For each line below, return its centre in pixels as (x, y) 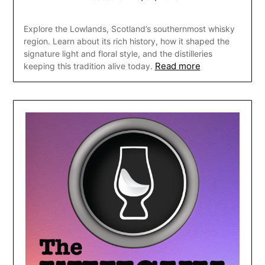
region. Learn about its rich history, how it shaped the (126, 41)
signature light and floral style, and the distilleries (118, 53)
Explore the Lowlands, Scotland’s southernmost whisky (129, 28)
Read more (177, 66)
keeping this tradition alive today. (88, 66)
